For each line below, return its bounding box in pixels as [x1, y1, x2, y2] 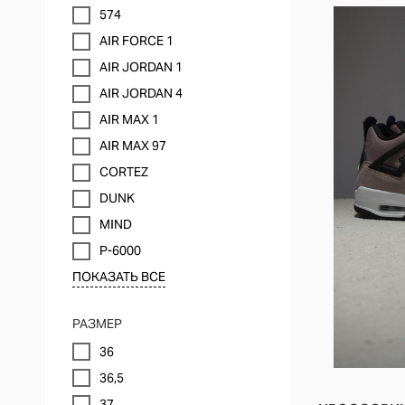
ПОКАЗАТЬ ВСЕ [72, 268, 165, 285]
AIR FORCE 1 [99, 33, 174, 49]
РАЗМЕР [72, 316, 122, 332]
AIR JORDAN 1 [99, 59, 183, 75]
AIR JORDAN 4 [99, 85, 183, 101]
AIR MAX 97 [99, 137, 166, 154]
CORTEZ [99, 164, 148, 180]
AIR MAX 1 [99, 111, 159, 127]
